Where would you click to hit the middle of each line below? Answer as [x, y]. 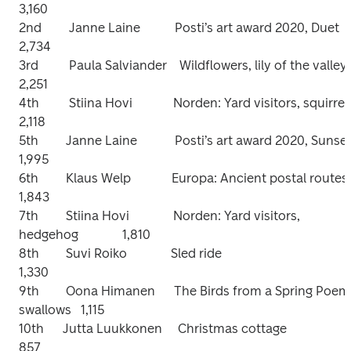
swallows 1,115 [62, 310]
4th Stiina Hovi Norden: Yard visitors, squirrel [29, 103]
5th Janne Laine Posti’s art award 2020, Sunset [29, 141]
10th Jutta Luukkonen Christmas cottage [153, 329]
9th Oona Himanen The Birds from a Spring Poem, [29, 291]
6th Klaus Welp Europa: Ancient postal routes [29, 178]
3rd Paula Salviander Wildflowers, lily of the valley [29, 65]
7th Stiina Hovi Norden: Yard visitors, [29, 216]
